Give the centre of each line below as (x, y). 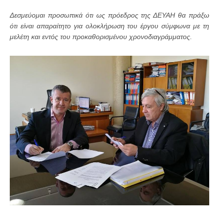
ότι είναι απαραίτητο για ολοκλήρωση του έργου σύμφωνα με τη (109, 26)
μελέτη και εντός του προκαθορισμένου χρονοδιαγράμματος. (103, 37)
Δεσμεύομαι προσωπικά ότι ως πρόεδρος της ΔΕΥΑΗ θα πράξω (109, 15)
